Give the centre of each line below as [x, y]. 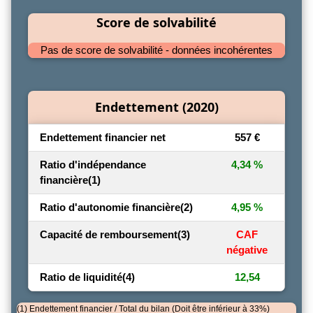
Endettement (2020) [156, 107]
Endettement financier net [103, 137]
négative [247, 249]
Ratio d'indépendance [93, 164]
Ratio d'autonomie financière [110, 207]
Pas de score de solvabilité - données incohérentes [156, 50]
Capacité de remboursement [109, 234]
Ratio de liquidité [81, 277]
